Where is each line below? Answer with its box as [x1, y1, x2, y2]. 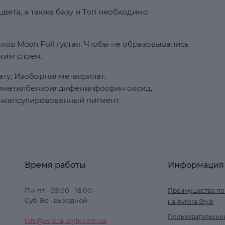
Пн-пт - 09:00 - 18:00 [25, 186, 92, 194]
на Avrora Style [168, 198, 213, 205]
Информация [168, 160, 224, 170]
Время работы [25, 160, 86, 170]
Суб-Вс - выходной [25, 196, 87, 204]
